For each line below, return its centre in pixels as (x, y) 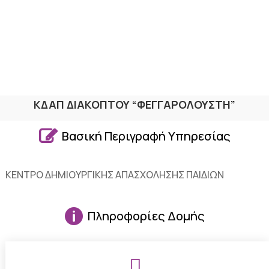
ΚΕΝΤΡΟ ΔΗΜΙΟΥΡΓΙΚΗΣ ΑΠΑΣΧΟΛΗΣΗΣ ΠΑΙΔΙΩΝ (114, 175)
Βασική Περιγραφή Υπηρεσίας (146, 136)
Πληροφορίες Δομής (146, 216)
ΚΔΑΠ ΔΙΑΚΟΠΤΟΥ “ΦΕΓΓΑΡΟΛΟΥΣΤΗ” (134, 105)
